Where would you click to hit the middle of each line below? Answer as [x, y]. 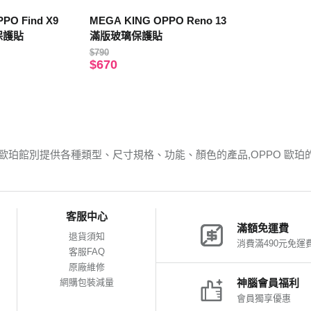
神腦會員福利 [268, 283]
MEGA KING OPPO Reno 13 [158, 21]
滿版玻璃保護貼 [126, 36]
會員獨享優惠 [264, 299]
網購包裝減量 [86, 283]
